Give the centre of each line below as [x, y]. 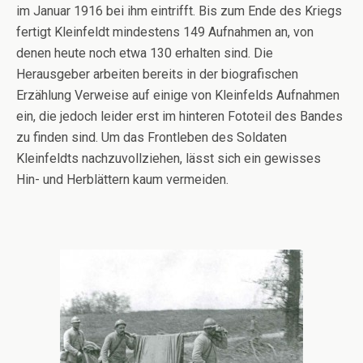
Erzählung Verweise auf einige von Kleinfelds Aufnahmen [178, 95]
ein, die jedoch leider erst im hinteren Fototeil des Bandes [179, 116]
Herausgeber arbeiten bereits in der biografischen [157, 74]
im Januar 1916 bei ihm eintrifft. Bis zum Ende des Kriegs [179, 11]
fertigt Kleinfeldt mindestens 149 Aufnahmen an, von [165, 32]
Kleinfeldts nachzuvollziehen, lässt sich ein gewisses [169, 158]
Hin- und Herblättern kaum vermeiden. [122, 179]
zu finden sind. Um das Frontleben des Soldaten [152, 137]
